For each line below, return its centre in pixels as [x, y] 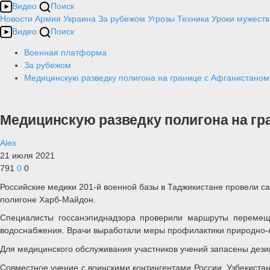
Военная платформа [65, 52]
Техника [193, 19]
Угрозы [161, 19]
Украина [80, 19]
